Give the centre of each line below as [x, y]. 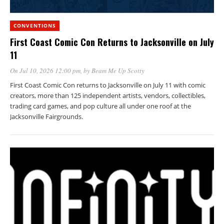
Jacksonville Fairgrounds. [46, 116]
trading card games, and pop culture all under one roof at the [100, 106]
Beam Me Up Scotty [118, 70]
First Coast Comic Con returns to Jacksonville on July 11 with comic [108, 85]
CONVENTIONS [35, 25]
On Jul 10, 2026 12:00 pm [45, 70]
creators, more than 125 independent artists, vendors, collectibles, [108, 95]
